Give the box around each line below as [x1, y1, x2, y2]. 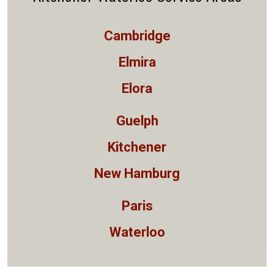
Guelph [116, 113, 158, 128]
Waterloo [109, 224, 165, 240]
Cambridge [103, 28, 171, 43]
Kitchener [108, 139, 166, 155]
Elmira [118, 54, 156, 70]
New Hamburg [94, 165, 180, 181]
